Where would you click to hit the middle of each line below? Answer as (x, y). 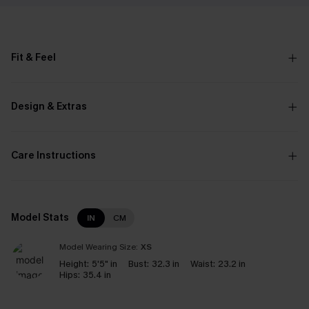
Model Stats (40, 218)
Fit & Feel (33, 58)
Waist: (203, 264)
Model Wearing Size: (99, 247)
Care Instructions (53, 156)
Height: (74, 264)
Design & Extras (49, 107)
